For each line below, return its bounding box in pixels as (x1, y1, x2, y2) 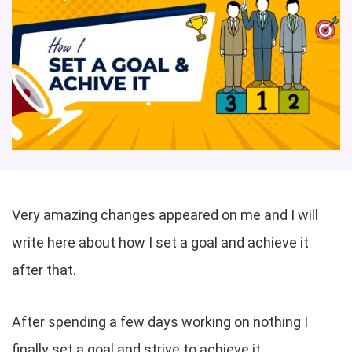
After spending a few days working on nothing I (12, 313, 308, 330)
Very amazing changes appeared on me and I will (12, 206, 318, 223)
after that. (12, 261, 76, 278)
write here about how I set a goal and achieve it (12, 233, 309, 251)
